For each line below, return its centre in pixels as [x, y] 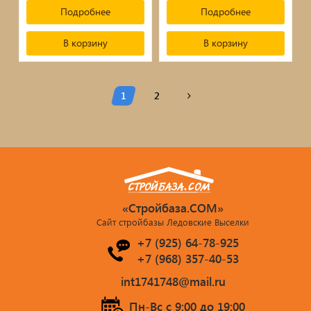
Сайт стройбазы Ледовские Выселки [173, 221]
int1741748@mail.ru [173, 281]
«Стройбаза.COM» [173, 208]
